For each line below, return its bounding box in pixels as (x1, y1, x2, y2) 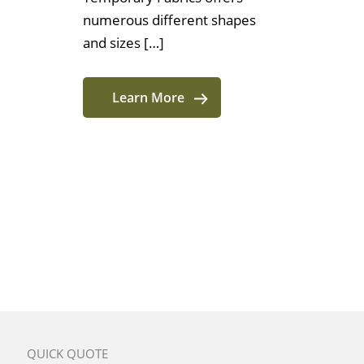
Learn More (111, 89, 184, 107)
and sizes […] (83, 33, 164, 53)
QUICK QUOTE (27, 345, 108, 362)
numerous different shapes (83, 11, 256, 30)
